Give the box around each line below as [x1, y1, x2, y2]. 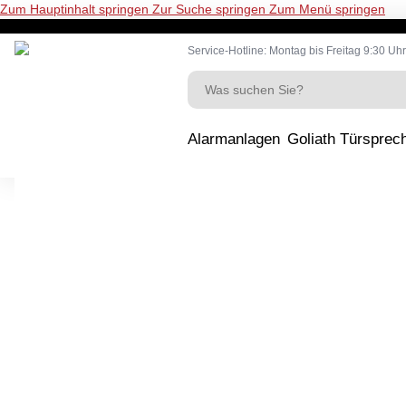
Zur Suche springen [152, 2, 269, 16]
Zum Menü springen [269, 2, 385, 16]
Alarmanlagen [187, 130, 280, 148]
